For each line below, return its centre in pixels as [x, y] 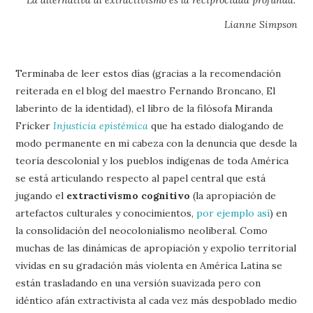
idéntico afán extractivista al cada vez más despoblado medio [156, 300]
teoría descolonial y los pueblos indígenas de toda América [152, 161]
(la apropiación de [233, 196]
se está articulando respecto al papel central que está [141, 178]
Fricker [35, 126]
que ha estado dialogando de [216, 126]
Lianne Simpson [261, 24]
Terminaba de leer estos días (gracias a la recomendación [148, 73]
